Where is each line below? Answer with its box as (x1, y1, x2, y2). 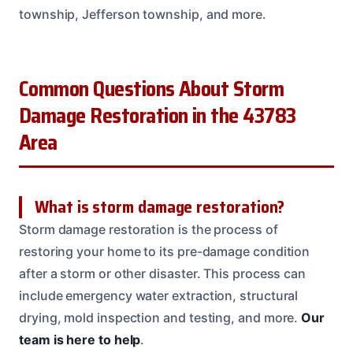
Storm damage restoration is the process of (19, 221, 278, 238)
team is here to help (19, 332, 141, 348)
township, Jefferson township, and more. (19, 6, 266, 23)
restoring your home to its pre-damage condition (19, 243, 310, 260)
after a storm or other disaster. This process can (19, 266, 307, 282)
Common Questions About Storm (19, 72, 284, 106)
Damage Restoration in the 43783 (19, 99, 296, 133)
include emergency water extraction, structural (19, 288, 299, 304)
